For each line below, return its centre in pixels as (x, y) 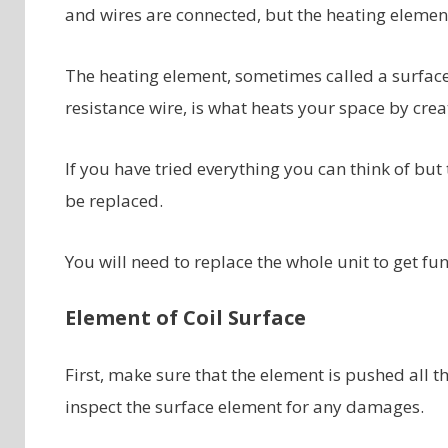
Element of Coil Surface (185, 318)
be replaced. (113, 200)
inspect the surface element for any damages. (244, 407)
